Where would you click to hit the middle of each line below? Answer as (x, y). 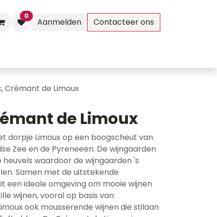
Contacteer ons (124, 22)
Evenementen (29, 54)
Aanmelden (59, 22)
